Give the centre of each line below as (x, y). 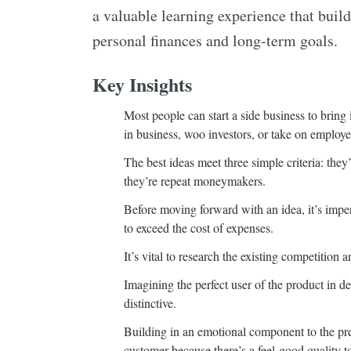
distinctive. (150, 303)
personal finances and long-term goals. (215, 40)
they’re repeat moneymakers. (195, 181)
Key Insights (142, 84)
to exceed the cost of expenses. (199, 228)
